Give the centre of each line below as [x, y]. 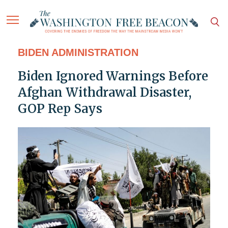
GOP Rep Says [60, 109]
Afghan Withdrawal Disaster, [104, 93]
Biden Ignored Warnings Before [113, 76]
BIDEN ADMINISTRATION [78, 53]
